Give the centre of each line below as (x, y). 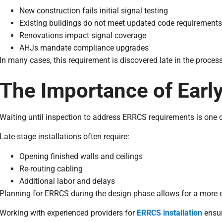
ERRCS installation (170, 213)
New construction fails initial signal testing (93, 11)
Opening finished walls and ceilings (81, 156)
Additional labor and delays (67, 181)
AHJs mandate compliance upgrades (84, 48)
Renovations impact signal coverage (83, 36)
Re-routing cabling (51, 168)
